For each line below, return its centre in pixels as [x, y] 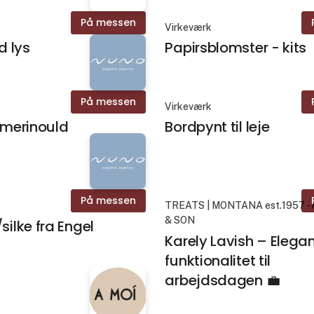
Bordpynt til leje [217, 127]
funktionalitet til [218, 260]
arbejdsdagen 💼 [223, 280]
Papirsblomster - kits [236, 48]
